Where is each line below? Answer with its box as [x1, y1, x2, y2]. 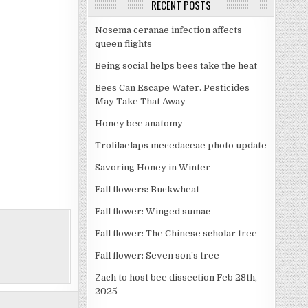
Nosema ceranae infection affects [95, 25, 242, 36]
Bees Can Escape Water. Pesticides [95, 82, 250, 93]
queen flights [95, 38, 152, 49]
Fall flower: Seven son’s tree [95, 250, 219, 261]
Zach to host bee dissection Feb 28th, [95, 272, 257, 283]
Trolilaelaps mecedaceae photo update [95, 140, 267, 151]
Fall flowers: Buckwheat [95, 184, 199, 195]
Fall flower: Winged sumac [95, 206, 210, 217]
